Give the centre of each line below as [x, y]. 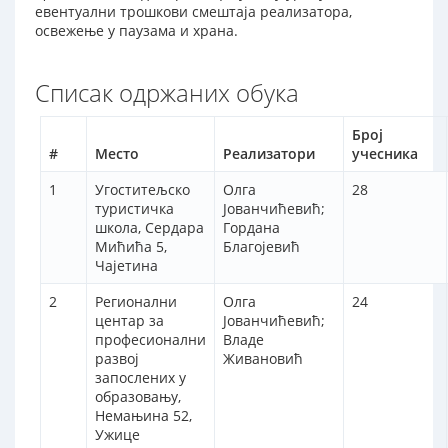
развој [117, 359]
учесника [385, 154]
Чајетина [126, 266]
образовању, [138, 397]
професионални [150, 340]
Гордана [251, 228]
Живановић [263, 359]
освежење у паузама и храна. [136, 31]
